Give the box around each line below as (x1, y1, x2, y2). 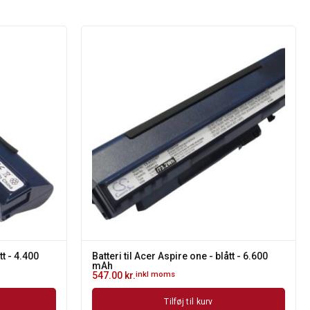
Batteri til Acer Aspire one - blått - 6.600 (92, 250, 268, 262)
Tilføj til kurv (164, 297, 213, 307)
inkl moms (136, 270, 175, 279)
